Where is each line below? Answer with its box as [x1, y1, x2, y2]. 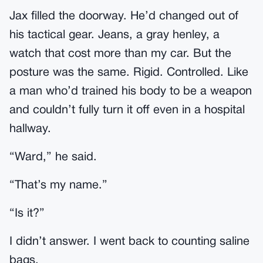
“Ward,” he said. [9, 152, 97, 163]
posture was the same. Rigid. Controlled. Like [9, 68, 248, 78]
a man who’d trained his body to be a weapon [9, 86, 252, 97]
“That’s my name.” [9, 180, 107, 191]
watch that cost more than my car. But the [9, 49, 231, 59]
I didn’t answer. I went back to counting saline [9, 237, 249, 247]
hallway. [9, 124, 51, 134]
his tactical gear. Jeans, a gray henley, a [9, 30, 220, 41]
